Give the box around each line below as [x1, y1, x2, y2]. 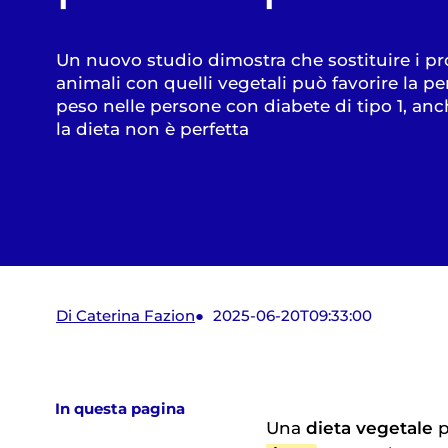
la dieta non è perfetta [56, 118, 249, 139]
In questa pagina [55, 400, 186, 419]
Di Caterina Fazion [56, 307, 195, 326]
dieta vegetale [306, 417, 433, 438]
